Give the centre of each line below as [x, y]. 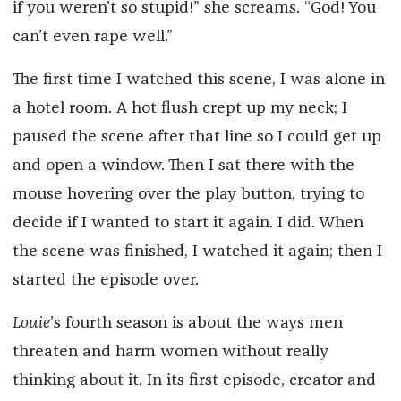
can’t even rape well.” [92, 37]
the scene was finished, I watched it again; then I [197, 252]
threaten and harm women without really [170, 352]
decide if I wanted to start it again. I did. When [188, 223]
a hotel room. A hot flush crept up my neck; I [179, 109]
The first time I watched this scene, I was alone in [198, 80]
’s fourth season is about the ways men [196, 324]
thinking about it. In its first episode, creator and [194, 381]
